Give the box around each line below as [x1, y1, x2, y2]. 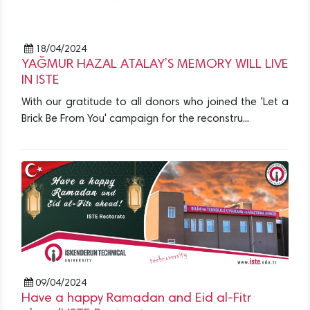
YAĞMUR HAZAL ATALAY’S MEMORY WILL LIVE [21, 58, 289, 72]
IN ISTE [21, 74, 60, 88]
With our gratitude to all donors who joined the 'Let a [21, 97, 289, 109]
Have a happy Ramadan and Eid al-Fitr [21, 292, 251, 306]
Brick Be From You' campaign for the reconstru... [21, 113, 249, 125]
